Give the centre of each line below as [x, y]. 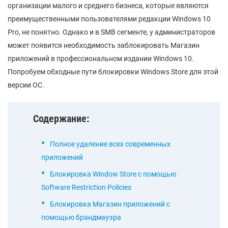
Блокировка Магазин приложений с [110, 204]
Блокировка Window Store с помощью [113, 174]
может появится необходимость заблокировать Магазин [104, 45]
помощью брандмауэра [81, 217]
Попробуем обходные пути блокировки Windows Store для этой [113, 72]
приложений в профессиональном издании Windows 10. [101, 59]
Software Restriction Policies [86, 187]
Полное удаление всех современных [110, 144]
